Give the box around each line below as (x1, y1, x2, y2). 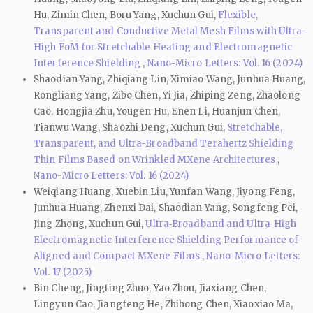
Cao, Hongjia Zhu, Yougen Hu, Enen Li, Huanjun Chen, (34, 105, 281, 117)
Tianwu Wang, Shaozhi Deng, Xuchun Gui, (34, 121, 227, 133)
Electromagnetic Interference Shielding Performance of (34, 233, 299, 246)
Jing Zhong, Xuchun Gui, (34, 217, 146, 230)
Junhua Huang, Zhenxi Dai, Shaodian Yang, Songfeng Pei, (34, 201, 298, 214)
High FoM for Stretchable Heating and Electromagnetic (34, 41, 293, 53)
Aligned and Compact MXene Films (34, 249, 203, 262)
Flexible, (217, 8, 258, 21)
